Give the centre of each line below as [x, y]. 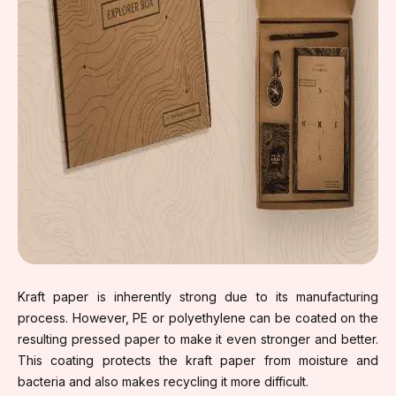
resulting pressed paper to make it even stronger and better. [198, 339]
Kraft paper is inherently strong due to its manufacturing [198, 296]
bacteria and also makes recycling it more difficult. [165, 381]
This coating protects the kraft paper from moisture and [198, 360]
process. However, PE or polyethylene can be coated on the [198, 317]
